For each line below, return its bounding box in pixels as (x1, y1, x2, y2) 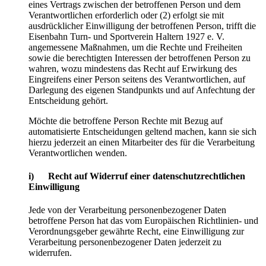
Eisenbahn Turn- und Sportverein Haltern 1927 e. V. (28, 31, 224, 42)
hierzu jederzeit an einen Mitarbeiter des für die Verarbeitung (28, 137, 255, 147)
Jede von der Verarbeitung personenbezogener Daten (28, 205, 226, 216)
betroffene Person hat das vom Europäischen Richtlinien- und (28, 216, 258, 226)
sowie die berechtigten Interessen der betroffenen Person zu (28, 52, 251, 63)
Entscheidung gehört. (28, 95, 108, 106)
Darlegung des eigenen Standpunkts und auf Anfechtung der (28, 84, 255, 95)
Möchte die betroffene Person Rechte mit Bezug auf (28, 115, 223, 126)
